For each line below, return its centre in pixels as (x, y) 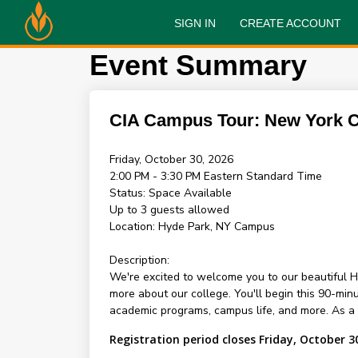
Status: (129, 193)
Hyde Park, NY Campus (216, 227)
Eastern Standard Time (263, 176)
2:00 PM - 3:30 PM (156, 176)
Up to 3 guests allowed (169, 210)
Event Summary (198, 65)
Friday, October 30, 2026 (171, 159)
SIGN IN (195, 23)
